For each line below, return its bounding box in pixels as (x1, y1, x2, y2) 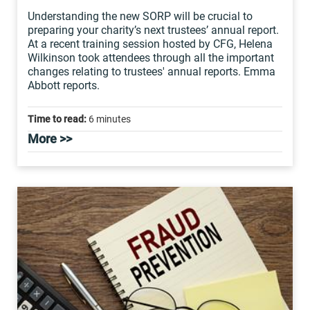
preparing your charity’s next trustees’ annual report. (28, 24, 279, 37)
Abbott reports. (28, 79, 100, 92)
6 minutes (86, 113, 131, 125)
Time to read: (28, 113, 86, 125)
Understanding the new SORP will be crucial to (28, 10, 253, 23)
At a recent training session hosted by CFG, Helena (28, 37, 273, 51)
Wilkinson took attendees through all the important (28, 51, 274, 64)
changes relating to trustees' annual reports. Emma (28, 65, 275, 78)
